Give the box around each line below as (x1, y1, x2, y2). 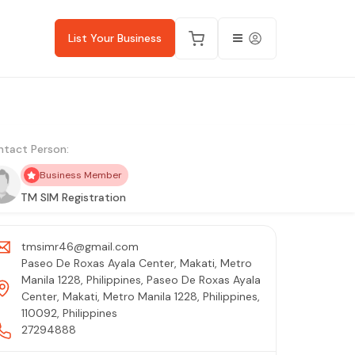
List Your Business (68, 31, 162, 46)
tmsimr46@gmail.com (21, 239, 139, 254)
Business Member (39, 168, 122, 181)
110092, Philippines (21, 305, 117, 320)
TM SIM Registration (20, 189, 126, 204)
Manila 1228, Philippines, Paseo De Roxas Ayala (21, 272, 261, 287)
